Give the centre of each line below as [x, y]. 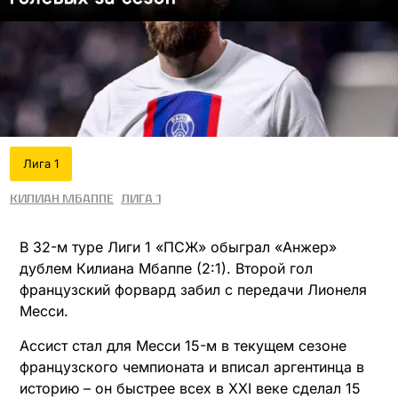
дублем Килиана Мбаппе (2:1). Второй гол [166, 269]
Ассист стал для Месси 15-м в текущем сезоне [183, 345]
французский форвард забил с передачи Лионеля [193, 290]
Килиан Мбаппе [62, 199]
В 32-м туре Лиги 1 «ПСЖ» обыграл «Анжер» [178, 247]
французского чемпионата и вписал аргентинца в [192, 366]
